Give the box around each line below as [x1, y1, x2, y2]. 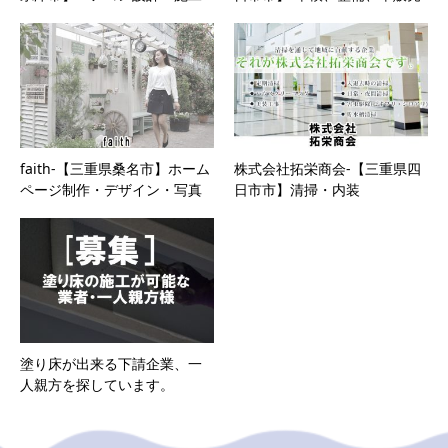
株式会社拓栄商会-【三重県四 [234, 158, 421, 178]
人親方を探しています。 [20, 374, 174, 394]
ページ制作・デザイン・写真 [20, 179, 202, 199]
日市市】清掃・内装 [234, 179, 360, 199]
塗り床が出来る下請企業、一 [20, 353, 202, 373]
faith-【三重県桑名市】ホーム [20, 158, 210, 178]
